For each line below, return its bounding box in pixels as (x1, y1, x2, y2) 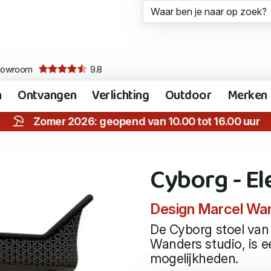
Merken (227, 85, 267, 107)
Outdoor (165, 85, 212, 107)
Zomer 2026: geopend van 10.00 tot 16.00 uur (33, 114, 260, 128)
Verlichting (92, 85, 149, 107)
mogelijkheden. (150, 250, 238, 267)
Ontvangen (18, 85, 77, 107)
